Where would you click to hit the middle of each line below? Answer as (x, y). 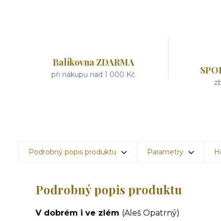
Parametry (165, 152)
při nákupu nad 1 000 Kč (93, 74)
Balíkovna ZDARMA (93, 62)
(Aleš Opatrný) (151, 213)
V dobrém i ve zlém (79, 213)
